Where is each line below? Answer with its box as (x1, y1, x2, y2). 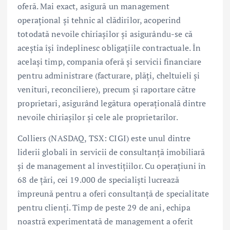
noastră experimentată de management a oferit (17, 215, 194, 227)
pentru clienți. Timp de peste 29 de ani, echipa (17, 201, 190, 213)
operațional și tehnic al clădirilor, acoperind (17, 14, 181, 26)
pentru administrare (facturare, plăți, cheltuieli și (17, 69, 200, 81)
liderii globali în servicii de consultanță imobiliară (17, 146, 205, 158)
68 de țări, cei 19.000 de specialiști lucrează (17, 174, 180, 185)
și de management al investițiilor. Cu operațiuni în (17, 160, 206, 171)
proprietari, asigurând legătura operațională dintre (17, 97, 206, 109)
